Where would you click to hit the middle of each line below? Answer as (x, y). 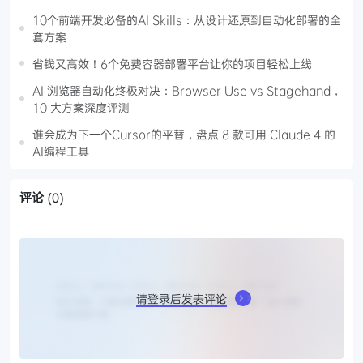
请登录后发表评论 (181, 298)
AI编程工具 (61, 151)
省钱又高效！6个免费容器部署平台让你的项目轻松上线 (172, 63)
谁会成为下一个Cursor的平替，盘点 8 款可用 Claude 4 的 (184, 134)
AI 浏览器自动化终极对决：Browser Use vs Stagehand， (187, 90)
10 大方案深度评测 (81, 107)
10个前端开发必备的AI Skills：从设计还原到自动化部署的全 (187, 19)
